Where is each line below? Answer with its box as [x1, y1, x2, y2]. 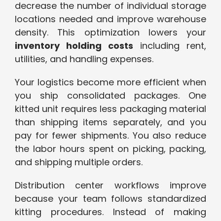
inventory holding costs [15, 39, 133, 52]
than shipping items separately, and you [15, 116, 206, 129]
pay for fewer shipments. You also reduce [15, 129, 206, 142]
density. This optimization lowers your [15, 26, 206, 39]
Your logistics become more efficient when [15, 76, 206, 89]
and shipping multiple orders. [15, 156, 143, 169]
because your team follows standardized [15, 192, 206, 205]
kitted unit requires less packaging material [15, 103, 206, 115]
